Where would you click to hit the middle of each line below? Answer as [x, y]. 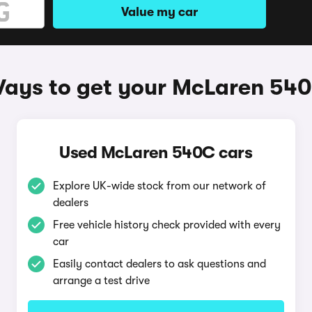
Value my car [159, 12]
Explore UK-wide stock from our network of [159, 186]
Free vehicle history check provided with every [166, 225]
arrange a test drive [101, 281]
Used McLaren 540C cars [156, 153]
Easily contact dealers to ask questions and [159, 264]
